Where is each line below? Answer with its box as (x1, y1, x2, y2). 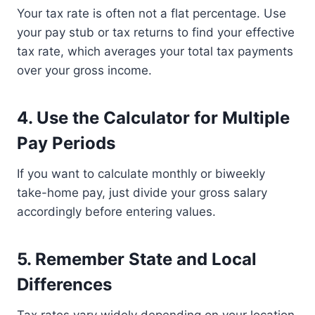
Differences (17, 274, 112, 295)
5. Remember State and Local (17, 249, 257, 270)
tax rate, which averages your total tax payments (17, 44, 293, 59)
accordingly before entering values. (17, 205, 216, 219)
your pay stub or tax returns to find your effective (17, 25, 295, 40)
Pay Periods (17, 133, 115, 154)
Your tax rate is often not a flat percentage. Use (17, 6, 286, 21)
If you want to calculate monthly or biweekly (17, 167, 265, 181)
